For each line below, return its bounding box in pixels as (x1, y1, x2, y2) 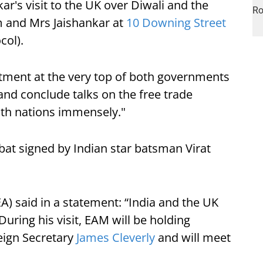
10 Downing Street (126, 15, 226, 31)
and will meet (155, 230, 231, 245)
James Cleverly (76, 230, 155, 245)
